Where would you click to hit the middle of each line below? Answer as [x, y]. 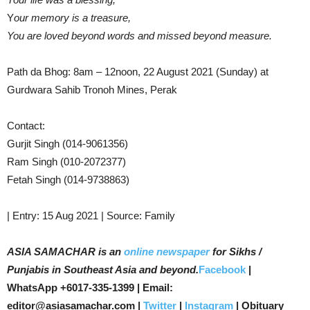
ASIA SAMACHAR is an [64, 252]
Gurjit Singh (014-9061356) [67, 144]
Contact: [26, 126]
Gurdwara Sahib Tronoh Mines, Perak [92, 90]
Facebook [222, 270]
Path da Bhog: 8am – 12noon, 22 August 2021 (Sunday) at [138, 72]
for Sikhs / [236, 252]
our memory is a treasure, [72, 18]
